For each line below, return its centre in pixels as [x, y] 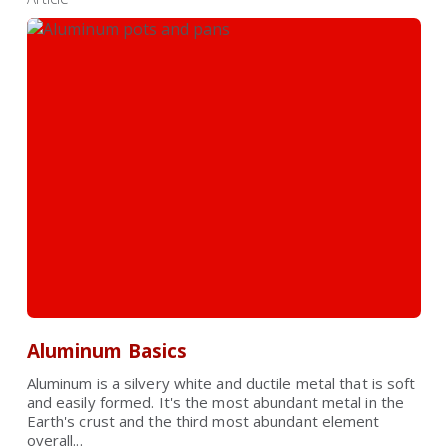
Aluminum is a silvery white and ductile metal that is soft [221, 383]
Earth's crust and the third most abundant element [203, 421]
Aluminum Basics [107, 351]
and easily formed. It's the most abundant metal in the [215, 402]
